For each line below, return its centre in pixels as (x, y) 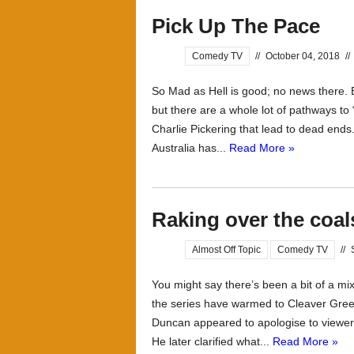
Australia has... (190, 148)
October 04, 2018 (303, 56)
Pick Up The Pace (236, 26)
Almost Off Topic (226, 250)
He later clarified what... (212, 341)
